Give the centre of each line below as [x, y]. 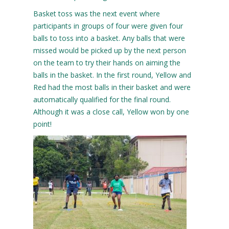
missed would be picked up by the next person [109, 50]
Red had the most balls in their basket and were [112, 87]
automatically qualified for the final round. [102, 99]
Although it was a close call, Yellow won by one [111, 111]
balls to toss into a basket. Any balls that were [109, 38]
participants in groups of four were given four [108, 26]
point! [42, 124]
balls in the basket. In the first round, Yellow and [112, 75]
